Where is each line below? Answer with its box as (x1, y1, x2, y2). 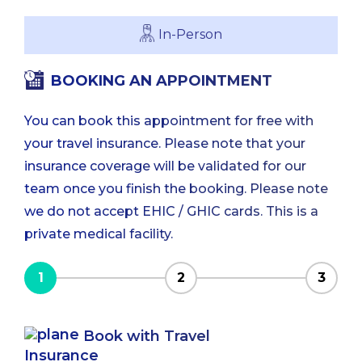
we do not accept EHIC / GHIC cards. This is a (24, 204, 318, 220)
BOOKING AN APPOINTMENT (51, 72, 272, 90)
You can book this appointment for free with (24, 113, 314, 129)
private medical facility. (24, 226, 173, 242)
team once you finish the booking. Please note (24, 181, 328, 197)
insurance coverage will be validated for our (24, 158, 306, 175)
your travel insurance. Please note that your (24, 136, 305, 152)
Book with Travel (83, 327, 210, 346)
